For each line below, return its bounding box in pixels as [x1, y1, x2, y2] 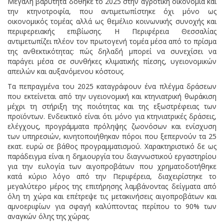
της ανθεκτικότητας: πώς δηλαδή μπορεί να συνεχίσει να [7, 46, 216, 56]
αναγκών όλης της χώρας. [7, 211, 90, 221]
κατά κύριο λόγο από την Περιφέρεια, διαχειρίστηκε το [7, 171, 216, 181]
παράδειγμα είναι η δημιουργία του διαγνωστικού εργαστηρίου [7, 151, 216, 161]
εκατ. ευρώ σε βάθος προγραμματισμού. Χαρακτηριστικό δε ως [7, 141, 216, 151]
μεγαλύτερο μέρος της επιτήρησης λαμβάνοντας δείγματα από [7, 181, 216, 191]
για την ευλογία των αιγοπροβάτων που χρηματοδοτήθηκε [7, 161, 216, 171]
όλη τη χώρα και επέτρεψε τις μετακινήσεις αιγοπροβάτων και [7, 191, 216, 201]
